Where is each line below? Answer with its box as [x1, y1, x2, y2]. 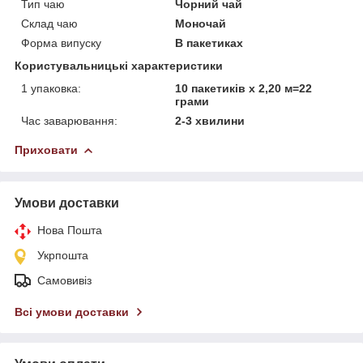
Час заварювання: [21, 113, 117, 127]
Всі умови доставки [15, 305, 129, 318]
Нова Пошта [37, 223, 102, 237]
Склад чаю [21, 16, 78, 30]
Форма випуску [21, 36, 101, 49]
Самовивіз [37, 273, 92, 287]
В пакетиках [175, 36, 244, 49]
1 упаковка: [21, 81, 81, 95]
